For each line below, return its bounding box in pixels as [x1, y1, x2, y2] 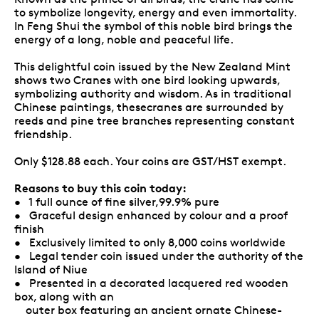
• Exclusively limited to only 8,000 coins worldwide [14, 235, 286, 249]
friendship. [14, 127, 72, 141]
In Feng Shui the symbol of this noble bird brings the [14, 19, 293, 33]
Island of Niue [14, 262, 88, 276]
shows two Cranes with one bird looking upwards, [14, 73, 280, 87]
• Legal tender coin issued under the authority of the [14, 249, 303, 263]
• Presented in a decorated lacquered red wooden [14, 276, 288, 290]
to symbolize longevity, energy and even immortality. [14, 5, 296, 19]
